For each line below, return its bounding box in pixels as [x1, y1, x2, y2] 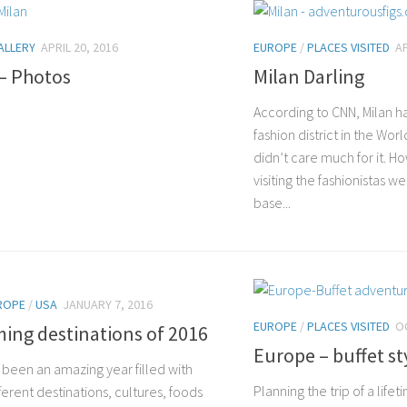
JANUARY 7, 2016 [63, 296, 153, 313]
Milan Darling [253, 64, 364, 90]
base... [253, 194, 291, 213]
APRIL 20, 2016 [41, 39, 118, 56]
